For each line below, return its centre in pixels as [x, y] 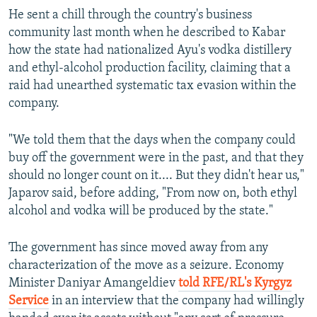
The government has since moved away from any [138, 248]
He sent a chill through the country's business [130, 16]
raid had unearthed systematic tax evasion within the [152, 86]
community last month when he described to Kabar [147, 33]
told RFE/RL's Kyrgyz [235, 284]
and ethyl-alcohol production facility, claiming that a [150, 69]
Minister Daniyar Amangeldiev [93, 284]
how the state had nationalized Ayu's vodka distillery [150, 51]
